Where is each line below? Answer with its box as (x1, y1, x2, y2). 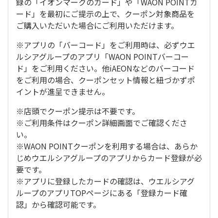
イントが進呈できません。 (16, 86, 109, 97)
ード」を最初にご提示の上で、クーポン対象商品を (16, 8, 195, 19)
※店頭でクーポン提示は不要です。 (16, 105, 140, 117)
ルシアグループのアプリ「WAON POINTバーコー (16, 51, 189, 62)
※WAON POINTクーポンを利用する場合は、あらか (16, 140, 198, 152)
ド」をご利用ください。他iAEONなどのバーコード (16, 62, 195, 74)
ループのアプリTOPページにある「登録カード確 (16, 187, 187, 199)
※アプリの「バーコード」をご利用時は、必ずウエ (16, 39, 195, 51)
